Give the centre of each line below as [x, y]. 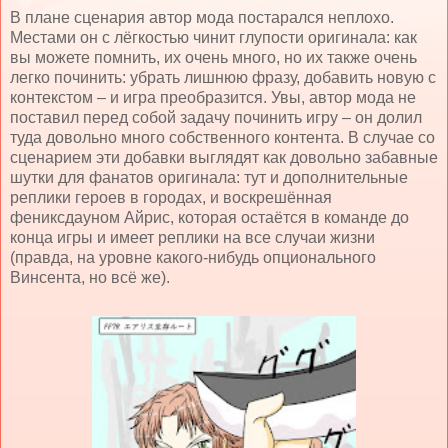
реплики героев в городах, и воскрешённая [171, 197]
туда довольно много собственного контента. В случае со [222, 137]
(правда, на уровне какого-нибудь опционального [193, 257]
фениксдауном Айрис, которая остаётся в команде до [209, 217]
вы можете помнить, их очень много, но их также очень [213, 57]
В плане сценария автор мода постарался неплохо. [202, 17]
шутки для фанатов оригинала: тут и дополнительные [209, 177]
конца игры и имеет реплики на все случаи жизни [192, 237]
